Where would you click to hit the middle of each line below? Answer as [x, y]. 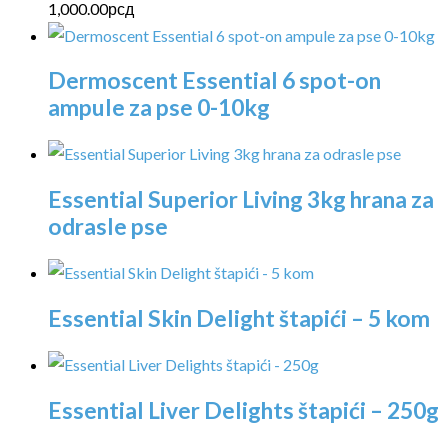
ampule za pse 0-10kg [159, 108]
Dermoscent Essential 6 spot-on [214, 81]
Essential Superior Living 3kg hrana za [241, 200]
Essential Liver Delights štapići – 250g [243, 410]
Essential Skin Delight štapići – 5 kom [239, 318]
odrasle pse [108, 227]
